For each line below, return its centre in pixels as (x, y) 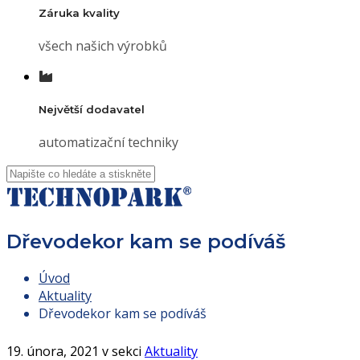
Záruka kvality (79, 12)
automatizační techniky (108, 143)
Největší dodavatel (92, 110)
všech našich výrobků (103, 46)
